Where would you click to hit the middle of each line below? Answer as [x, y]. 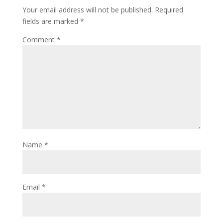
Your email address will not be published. [87, 10]
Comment [39, 40]
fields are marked [51, 21]
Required [169, 10]
